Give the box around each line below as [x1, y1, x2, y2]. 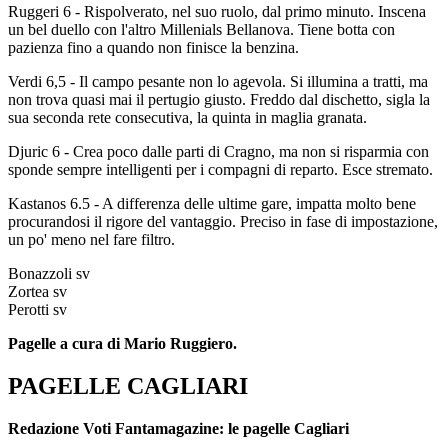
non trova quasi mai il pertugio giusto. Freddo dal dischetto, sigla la [8, 90, 430, 108]
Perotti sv [8, 300, 67, 318]
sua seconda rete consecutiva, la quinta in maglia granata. [8, 108, 367, 126]
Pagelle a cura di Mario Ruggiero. [8, 334, 237, 352]
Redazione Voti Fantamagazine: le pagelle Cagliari [8, 419, 349, 437]
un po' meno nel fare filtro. [8, 230, 175, 248]
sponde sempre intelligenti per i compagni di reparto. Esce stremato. [8, 160, 433, 178]
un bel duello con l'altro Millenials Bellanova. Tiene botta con [8, 20, 395, 38]
